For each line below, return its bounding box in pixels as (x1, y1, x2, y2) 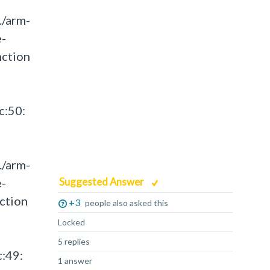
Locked (58, 217, 85, 227)
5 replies (58, 236, 90, 246)
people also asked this (85, 198, 169, 208)
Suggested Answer (59, 175, 146, 188)
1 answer (58, 256, 92, 266)
